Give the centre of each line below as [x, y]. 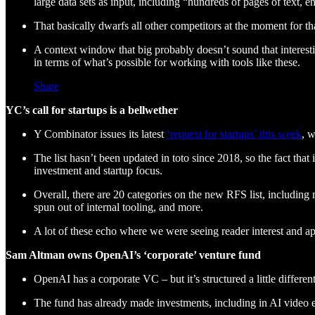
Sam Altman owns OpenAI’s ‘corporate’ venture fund [133, 255]
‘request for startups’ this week [234, 134]
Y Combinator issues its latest [100, 134]
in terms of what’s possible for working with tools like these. [167, 62]
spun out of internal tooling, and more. [118, 207]
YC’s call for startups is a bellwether [92, 110]
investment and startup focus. [98, 170]
